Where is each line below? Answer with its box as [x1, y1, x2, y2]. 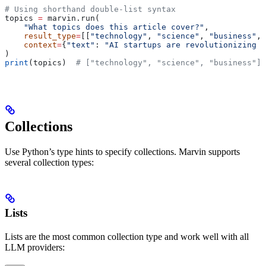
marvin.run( [43, 13, 100, 23]
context [5, 40, 57, 49]
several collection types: [5, 157, 94, 167]
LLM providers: [5, 242, 65, 252]
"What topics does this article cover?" [5, 22, 204, 31]
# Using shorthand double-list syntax [5, 4, 176, 14]
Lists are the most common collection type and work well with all [5, 231, 249, 242]
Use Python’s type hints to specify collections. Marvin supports [5, 146, 240, 157]
